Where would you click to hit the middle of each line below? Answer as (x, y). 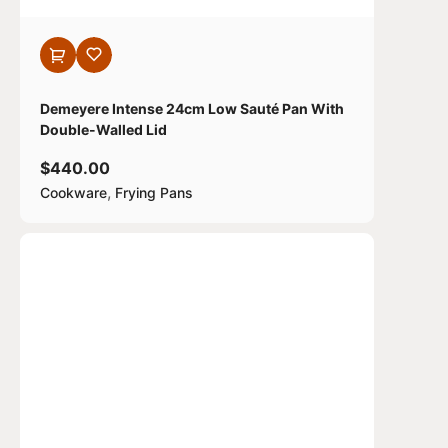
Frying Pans (154, 192)
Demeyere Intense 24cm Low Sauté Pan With (192, 108)
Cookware (73, 192)
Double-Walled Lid (103, 129)
